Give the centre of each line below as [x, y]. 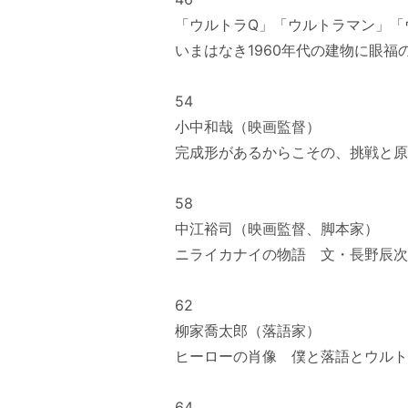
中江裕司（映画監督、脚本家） [277, 229]
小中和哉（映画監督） [248, 127]
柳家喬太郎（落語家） [248, 331]
